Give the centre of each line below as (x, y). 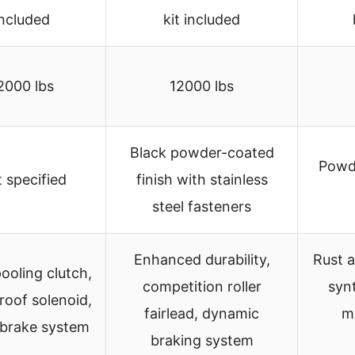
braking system (202, 340)
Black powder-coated (202, 152)
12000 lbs (202, 86)
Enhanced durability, (202, 259)
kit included (202, 19)
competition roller (202, 286)
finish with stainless (202, 179)
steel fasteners (202, 206)
